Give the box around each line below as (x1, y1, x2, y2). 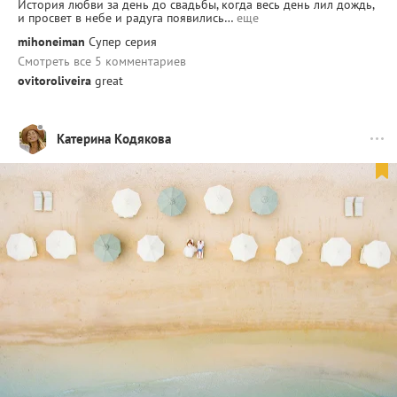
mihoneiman (18, 33, 85, 50)
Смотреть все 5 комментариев (18, 52, 186, 69)
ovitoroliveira (18, 72, 91, 89)
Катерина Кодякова (57, 130, 171, 148)
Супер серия (89, 33, 157, 50)
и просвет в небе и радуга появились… (18, 9, 233, 26)
